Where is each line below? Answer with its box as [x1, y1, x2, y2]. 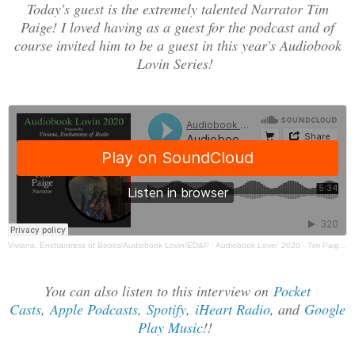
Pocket [273, 281, 311, 301]
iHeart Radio [195, 300, 270, 319]
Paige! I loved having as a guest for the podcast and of [21, 17, 334, 37]
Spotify [147, 300, 186, 319]
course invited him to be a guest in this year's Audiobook [13, 36, 342, 55]
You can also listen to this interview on [44, 281, 273, 301]
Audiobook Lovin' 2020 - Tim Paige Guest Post [216, 241, 339, 250]
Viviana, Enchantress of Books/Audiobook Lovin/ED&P [8, 241, 209, 250]
